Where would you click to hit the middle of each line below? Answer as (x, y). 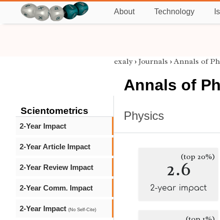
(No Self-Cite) (82, 210)
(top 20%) (198, 157)
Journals (153, 61)
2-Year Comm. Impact (56, 188)
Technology (174, 12)
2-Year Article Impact (55, 147)
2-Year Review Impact (56, 167)
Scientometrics (55, 111)
